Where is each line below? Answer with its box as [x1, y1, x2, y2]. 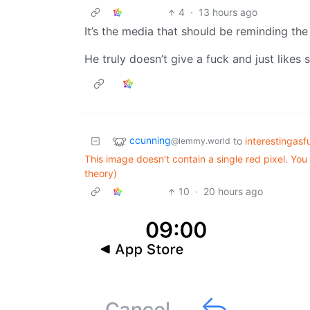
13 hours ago [199, 6, 258, 19]
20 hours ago [203, 185, 264, 198]
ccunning [129, 134, 171, 147]
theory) [84, 167, 117, 180]
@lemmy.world [171, 136, 230, 147]
